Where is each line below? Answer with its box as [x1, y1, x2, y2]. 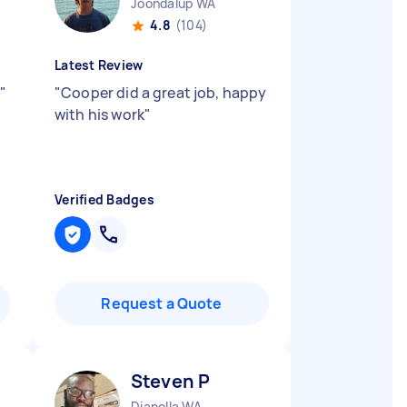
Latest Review [55, 56, 144, 74]
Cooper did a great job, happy [61, 83, 267, 103]
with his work [55, 104, 144, 124]
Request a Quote [101, 293, 223, 313]
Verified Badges [55, 191, 154, 208]
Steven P [131, 369, 211, 393]
